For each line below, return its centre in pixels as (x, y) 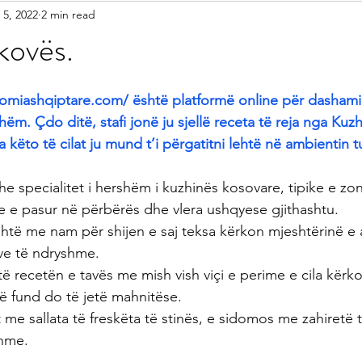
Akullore (327, 17)
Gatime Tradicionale (121, 17)
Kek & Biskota (239, 17)
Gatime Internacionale (117, 81)
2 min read (68, 14)
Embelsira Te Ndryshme (265, 81)
